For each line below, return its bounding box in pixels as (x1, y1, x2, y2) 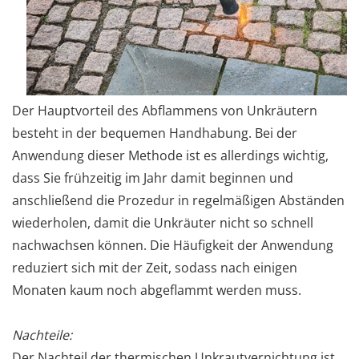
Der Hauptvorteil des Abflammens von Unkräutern (12, 101, 317, 119)
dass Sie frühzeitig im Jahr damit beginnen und (12, 168, 293, 187)
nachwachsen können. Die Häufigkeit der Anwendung (12, 236, 333, 254)
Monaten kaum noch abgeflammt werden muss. (12, 280, 301, 299)
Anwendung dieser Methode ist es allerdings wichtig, (12, 146, 329, 164)
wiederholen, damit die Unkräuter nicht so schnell (12, 213, 313, 232)
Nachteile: (12, 325, 72, 344)
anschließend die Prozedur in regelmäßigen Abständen (12, 191, 345, 209)
